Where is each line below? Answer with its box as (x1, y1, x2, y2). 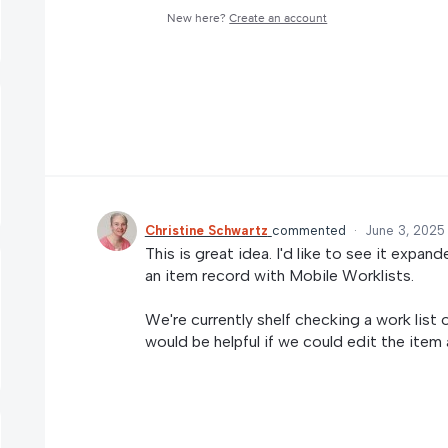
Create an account (229, 10, 328, 26)
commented (271, 222, 350, 238)
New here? (167, 10, 230, 26)
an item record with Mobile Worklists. (144, 265, 414, 285)
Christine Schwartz (144, 222, 268, 238)
